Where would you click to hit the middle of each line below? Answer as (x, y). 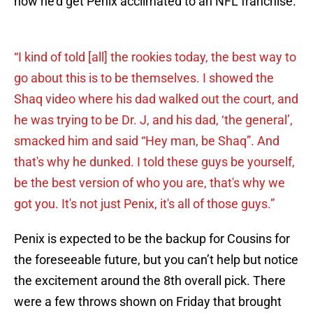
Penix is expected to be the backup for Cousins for (152, 239)
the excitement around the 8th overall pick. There (150, 281)
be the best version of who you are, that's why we (150, 183)
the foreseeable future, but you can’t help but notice (156, 260)
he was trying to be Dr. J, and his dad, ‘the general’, (153, 120)
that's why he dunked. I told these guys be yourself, (154, 162)
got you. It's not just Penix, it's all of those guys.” (146, 204)
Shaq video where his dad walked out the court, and (156, 99)
